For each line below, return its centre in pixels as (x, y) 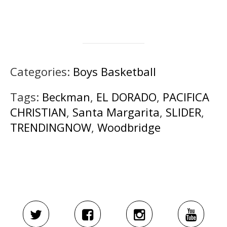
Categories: (42, 71)
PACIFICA (186, 97)
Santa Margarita (116, 112)
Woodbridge (129, 127)
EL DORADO (126, 97)
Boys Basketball (115, 71)
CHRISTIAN (38, 112)
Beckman (66, 97)
